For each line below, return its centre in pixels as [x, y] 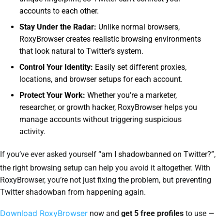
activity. [32, 131]
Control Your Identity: [56, 67]
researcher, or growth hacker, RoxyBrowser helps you [108, 107]
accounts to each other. [59, 11]
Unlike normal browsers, [138, 27]
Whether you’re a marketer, [131, 95]
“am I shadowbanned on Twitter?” [156, 154]
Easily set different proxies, [140, 67]
